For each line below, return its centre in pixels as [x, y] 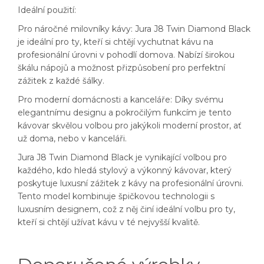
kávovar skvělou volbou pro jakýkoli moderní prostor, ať [130, 126]
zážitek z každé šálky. [61, 81]
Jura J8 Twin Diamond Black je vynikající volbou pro [122, 158]
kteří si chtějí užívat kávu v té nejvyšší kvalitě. [109, 222]
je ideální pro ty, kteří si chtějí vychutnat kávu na [115, 42]
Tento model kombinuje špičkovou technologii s [116, 197]
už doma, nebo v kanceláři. [72, 139]
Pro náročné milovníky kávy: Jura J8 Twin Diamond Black [134, 29]
